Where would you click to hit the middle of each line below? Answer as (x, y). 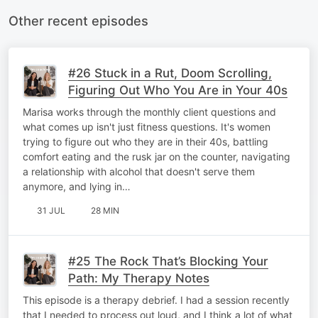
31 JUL (51, 210)
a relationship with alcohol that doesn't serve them (139, 171)
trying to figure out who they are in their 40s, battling (146, 141)
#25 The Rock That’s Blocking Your (168, 261)
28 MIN (105, 210)
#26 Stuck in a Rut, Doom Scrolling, (170, 73)
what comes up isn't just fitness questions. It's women (147, 126)
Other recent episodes (78, 20)
